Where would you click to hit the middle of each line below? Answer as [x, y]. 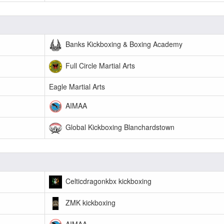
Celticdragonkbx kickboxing [107, 181]
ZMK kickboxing [89, 202]
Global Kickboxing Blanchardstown [119, 127]
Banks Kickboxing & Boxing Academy [123, 44]
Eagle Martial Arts [77, 86]
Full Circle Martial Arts [99, 65]
